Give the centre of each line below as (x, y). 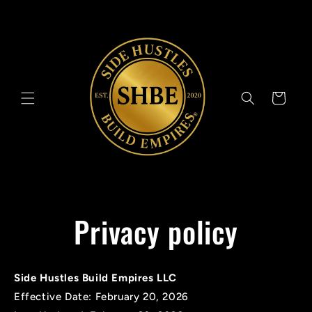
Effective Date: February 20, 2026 (101, 297)
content (41, 22)
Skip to (40, 9)
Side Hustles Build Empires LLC (95, 278)
